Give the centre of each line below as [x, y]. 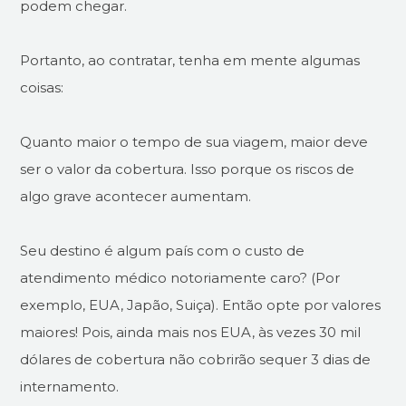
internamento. [70, 387]
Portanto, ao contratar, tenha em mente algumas [190, 61]
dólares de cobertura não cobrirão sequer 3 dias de [196, 360]
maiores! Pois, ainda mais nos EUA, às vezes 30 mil [191, 333]
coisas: [42, 88]
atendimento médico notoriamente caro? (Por [180, 278]
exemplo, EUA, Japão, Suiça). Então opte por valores [201, 305]
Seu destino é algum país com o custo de [163, 251]
